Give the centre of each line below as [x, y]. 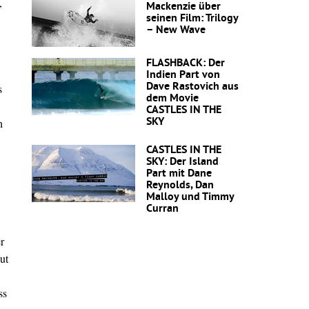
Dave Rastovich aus [192, 87]
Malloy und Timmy [190, 197]
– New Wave [176, 30]
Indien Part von [183, 75]
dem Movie [172, 98]
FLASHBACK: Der [186, 63]
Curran [162, 209]
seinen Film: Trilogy [192, 18]
